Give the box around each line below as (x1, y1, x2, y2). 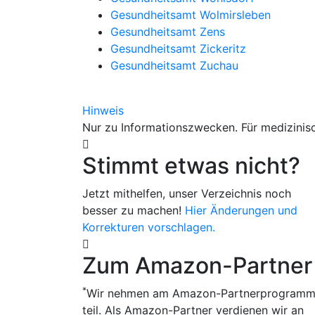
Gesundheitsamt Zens (110, 25, 225, 39)
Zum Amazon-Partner (82, 252, 312, 279)
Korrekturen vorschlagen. (82, 220, 215, 234)
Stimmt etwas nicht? (82, 152, 300, 179)
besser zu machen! (82, 203, 185, 217)
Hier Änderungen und (185, 203, 297, 217)
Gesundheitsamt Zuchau (110, 58, 238, 72)
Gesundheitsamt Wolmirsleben (110, 8, 271, 22)
